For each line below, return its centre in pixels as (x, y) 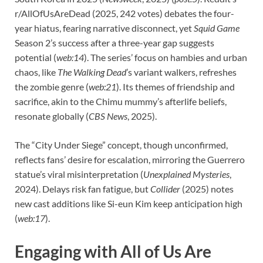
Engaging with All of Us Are (113, 251)
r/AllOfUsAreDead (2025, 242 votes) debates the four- (124, 14)
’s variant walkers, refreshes (181, 72)
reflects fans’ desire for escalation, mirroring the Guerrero (130, 160)
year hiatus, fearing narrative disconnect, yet (104, 28)
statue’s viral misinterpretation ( (79, 174)
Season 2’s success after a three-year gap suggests (114, 43)
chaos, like (36, 72)
